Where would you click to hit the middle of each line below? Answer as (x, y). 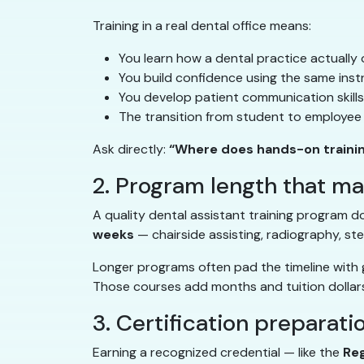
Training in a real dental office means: (202, 26)
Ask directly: (131, 149)
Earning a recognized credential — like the (218, 353)
